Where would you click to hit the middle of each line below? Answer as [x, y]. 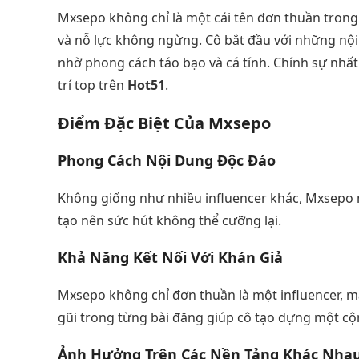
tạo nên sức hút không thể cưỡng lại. [169, 220]
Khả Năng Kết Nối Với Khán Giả [170, 257]
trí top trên [93, 85]
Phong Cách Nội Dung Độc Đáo [167, 160]
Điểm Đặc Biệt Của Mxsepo [164, 123]
